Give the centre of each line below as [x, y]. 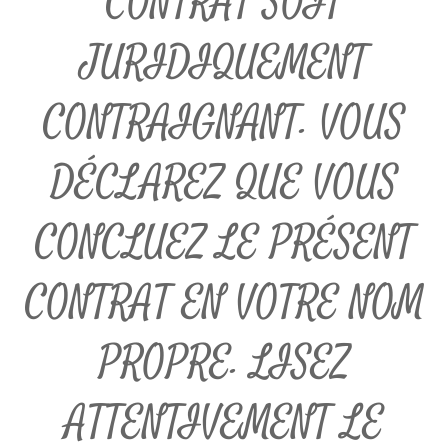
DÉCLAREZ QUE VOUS [224, 183]
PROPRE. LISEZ [224, 363]
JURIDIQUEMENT [224, 63]
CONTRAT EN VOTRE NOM [224, 303]
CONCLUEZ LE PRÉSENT [224, 243]
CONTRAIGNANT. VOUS [224, 123]
